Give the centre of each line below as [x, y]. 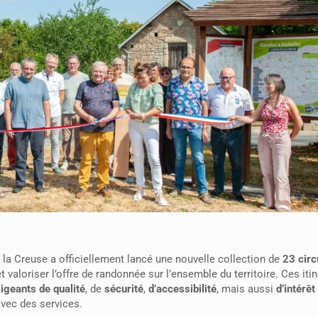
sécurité [124, 289]
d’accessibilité [182, 289]
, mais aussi [246, 289]
